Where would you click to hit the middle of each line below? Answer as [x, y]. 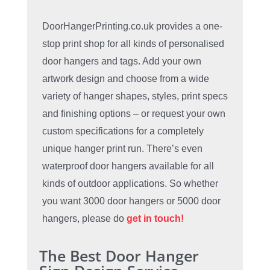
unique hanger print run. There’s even [122, 149]
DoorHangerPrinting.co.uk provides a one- [132, 27]
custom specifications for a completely [123, 131]
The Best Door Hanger [119, 256]
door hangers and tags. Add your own [121, 61]
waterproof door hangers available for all [128, 166]
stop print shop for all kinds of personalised [133, 44]
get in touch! [155, 219]
